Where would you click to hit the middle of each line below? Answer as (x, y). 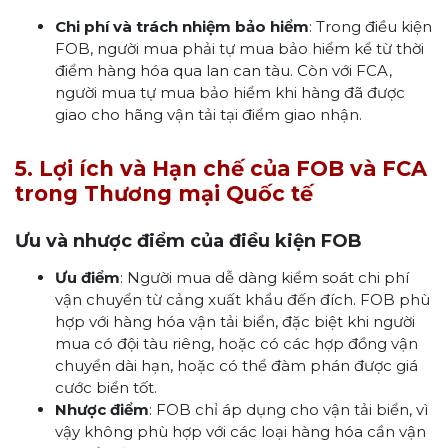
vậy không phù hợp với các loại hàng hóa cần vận (240, 431)
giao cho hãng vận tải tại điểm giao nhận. (208, 114)
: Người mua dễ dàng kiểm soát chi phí (264, 277)
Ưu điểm (87, 277)
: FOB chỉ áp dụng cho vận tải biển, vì (288, 409)
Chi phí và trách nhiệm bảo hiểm (182, 26)
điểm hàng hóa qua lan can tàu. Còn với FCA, (223, 70)
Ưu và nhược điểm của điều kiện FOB (188, 240)
